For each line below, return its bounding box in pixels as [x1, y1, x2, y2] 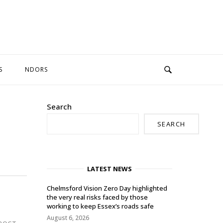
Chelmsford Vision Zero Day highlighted [47, 183, 167, 193]
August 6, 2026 [47, 213, 89, 222]
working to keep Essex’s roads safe [47, 201, 154, 211]
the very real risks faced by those [47, 192, 148, 202]
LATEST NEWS [87, 164, 132, 173]
